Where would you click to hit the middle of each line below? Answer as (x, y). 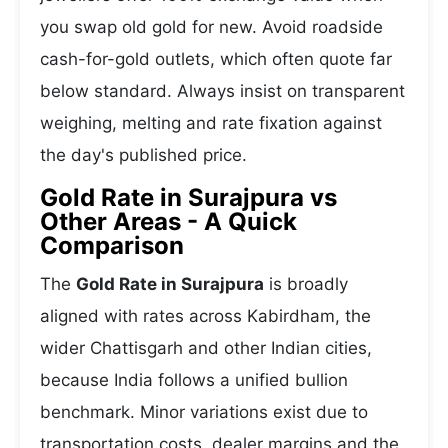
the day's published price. (143, 155)
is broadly (306, 284)
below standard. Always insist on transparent (222, 91)
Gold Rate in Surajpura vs (188, 197)
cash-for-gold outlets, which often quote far (216, 59)
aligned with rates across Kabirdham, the (205, 316)
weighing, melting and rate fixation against (211, 123)
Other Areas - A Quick (168, 221)
